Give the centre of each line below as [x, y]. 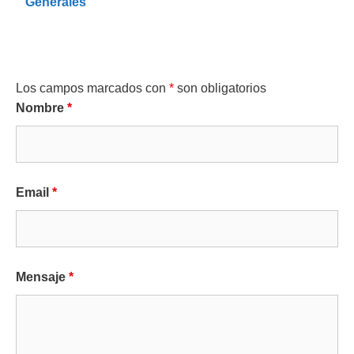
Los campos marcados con [92, 88]
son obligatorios [220, 88]
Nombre [41, 108]
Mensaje [42, 277]
